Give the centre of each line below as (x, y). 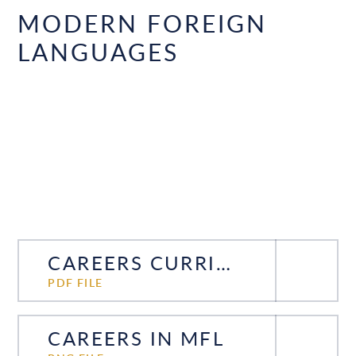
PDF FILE (75, 282)
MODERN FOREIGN (143, 23)
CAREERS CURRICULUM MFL (223, 262)
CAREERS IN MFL (136, 338)
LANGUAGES (99, 52)
